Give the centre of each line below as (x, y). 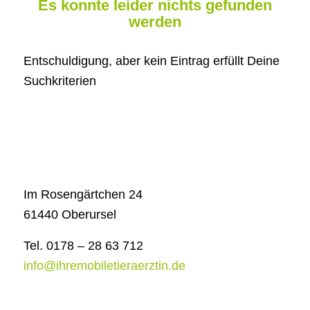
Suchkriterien (60, 81)
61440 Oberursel (70, 215)
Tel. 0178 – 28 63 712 (83, 245)
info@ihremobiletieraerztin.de (104, 265)
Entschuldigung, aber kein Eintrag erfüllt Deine (151, 61)
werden (155, 21)
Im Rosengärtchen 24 (83, 195)
